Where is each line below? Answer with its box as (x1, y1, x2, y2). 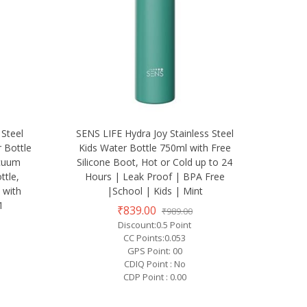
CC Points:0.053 (123, 232, 186, 245)
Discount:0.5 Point (118, 219, 192, 232)
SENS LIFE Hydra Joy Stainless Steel (75, 127, 234, 140)
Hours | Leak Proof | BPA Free (84, 170, 225, 184)
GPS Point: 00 (127, 245, 182, 258)
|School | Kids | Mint (106, 184, 203, 198)
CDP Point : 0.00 (123, 271, 186, 284)
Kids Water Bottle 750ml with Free (78, 141, 231, 155)
